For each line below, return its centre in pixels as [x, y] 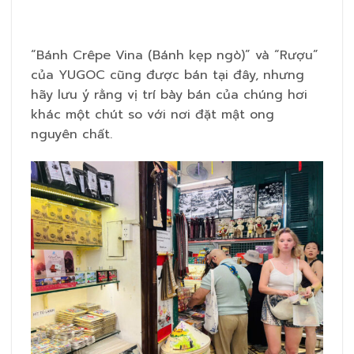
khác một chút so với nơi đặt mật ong [153, 114]
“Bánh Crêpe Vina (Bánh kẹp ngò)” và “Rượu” [175, 55]
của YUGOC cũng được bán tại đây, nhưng [168, 75]
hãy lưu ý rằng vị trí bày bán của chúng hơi [169, 94]
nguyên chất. [72, 134]
